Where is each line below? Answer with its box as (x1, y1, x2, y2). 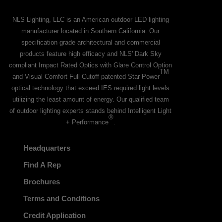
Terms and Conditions (23, 194, 100, 203)
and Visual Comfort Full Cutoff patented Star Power (12, 73, 160, 81)
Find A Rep (23, 160, 61, 169)
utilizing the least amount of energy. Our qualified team (12, 96, 169, 104)
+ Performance (65, 118, 109, 126)
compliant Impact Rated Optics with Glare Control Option (9, 61, 172, 69)
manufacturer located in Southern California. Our (21, 27, 160, 35)
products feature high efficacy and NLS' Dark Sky (19, 50, 162, 58)
